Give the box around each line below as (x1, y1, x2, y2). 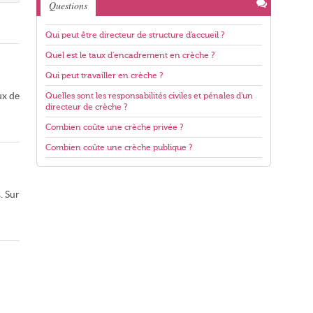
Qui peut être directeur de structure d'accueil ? (45, 30, 224, 40)
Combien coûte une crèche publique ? (45, 143, 192, 152)
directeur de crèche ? (45, 102, 127, 112)
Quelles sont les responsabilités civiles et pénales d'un (45, 91, 253, 101)
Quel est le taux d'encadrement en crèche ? (45, 50, 214, 60)
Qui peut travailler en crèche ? (45, 71, 163, 80)
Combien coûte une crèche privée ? (45, 122, 183, 132)
